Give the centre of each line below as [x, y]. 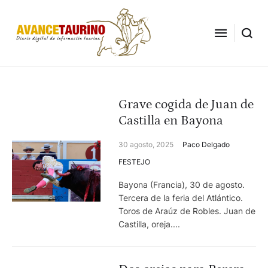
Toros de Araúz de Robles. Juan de [187, 211]
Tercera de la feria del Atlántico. [181, 198]
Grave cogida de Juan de [186, 104]
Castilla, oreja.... [150, 224]
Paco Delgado [206, 144]
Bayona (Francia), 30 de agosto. [182, 185]
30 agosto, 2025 [146, 144]
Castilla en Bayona [171, 121]
